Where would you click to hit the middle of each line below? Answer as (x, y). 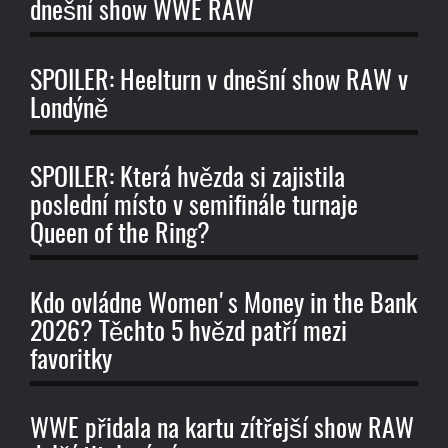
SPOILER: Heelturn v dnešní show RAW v (219, 81)
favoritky (71, 360)
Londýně (69, 109)
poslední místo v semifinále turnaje (194, 207)
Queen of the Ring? (120, 235)
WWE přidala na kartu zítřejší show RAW (222, 430)
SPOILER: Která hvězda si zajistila (187, 179)
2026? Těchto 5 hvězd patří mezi (188, 332)
